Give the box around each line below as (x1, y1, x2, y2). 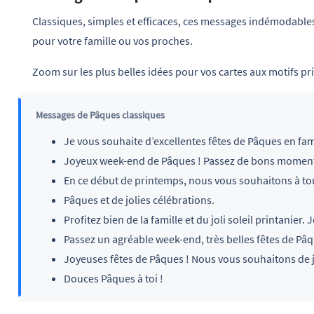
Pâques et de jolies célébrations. (63, 192, 214, 207)
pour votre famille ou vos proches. (32, 33, 193, 48)
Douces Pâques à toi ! (63, 271, 163, 285)
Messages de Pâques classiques (35, 108, 165, 121)
